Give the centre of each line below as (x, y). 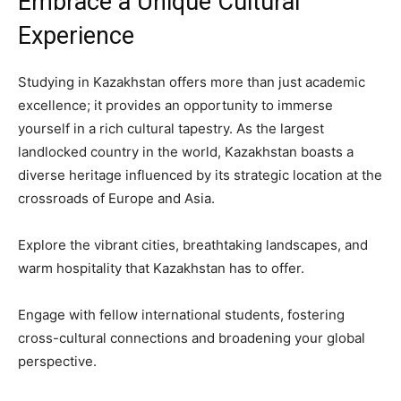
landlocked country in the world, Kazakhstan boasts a (186, 151)
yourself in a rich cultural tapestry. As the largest (171, 128)
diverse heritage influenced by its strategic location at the (200, 175)
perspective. (57, 361)
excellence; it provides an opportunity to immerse (175, 105)
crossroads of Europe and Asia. (116, 198)
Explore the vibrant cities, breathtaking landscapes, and (193, 244)
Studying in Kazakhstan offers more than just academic (192, 81)
